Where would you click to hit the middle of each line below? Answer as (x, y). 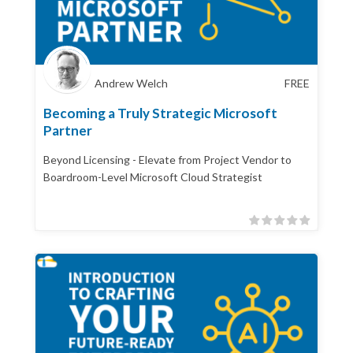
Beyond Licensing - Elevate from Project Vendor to (167, 159)
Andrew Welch (131, 83)
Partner (68, 130)
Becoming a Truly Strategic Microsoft (160, 113)
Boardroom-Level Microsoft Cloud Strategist (153, 176)
